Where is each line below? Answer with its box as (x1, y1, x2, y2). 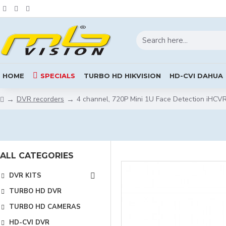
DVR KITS (9, 171, 41, 180)
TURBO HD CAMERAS (9, 202, 81, 211)
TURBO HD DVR (9, 187, 62, 196)
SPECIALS (40, 71, 75, 80)
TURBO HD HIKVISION (84, 71, 161, 80)
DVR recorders (17, 94, 64, 104)
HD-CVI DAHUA (169, 71, 223, 80)
